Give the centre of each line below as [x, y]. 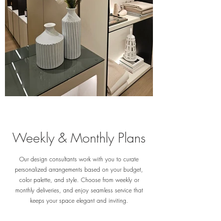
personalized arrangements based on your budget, [79, 170]
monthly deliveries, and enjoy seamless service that [79, 190]
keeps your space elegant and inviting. [79, 201]
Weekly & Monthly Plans [79, 138]
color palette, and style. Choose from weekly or [79, 180]
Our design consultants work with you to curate [79, 159]
